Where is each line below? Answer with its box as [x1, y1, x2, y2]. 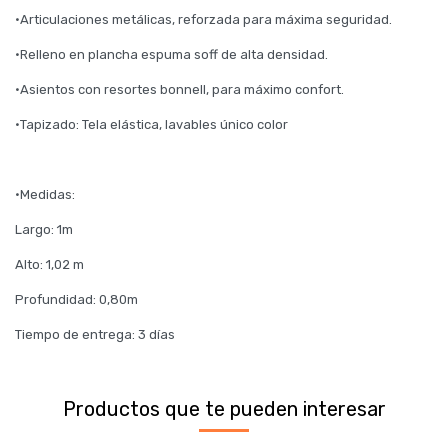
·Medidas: [15, 187, 75, 202]
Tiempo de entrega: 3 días [15, 327, 175, 342]
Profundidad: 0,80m [15, 292, 138, 307]
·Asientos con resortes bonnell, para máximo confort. [15, 82, 344, 97]
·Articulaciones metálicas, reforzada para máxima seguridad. [15, 12, 392, 27]
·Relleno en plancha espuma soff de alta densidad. [15, 47, 328, 62]
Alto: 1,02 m [15, 257, 84, 272]
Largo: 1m [15, 222, 73, 237]
